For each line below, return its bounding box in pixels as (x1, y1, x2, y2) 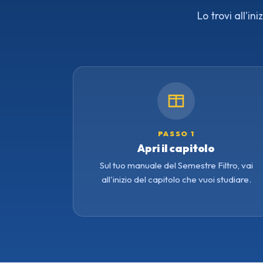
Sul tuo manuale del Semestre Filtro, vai (99, 160, 253, 171)
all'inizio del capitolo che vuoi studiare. (101, 174, 251, 186)
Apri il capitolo (137, 141, 215, 156)
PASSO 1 (157, 129, 195, 139)
